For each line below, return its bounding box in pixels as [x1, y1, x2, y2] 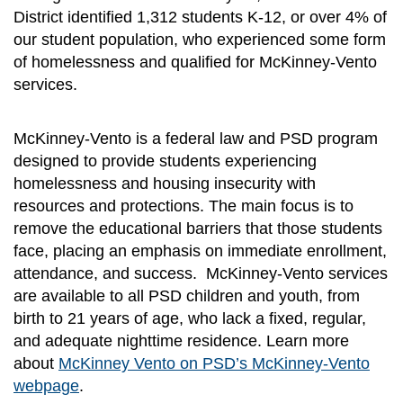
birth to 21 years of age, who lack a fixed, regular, [13, 309, 366, 328]
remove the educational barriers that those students [13, 219, 382, 238]
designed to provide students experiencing [13, 152, 317, 171]
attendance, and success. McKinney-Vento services [13, 264, 388, 283]
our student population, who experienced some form [13, 31, 386, 49]
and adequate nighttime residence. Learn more [13, 332, 349, 351]
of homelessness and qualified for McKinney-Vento [13, 53, 377, 72]
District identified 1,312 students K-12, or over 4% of [13, 8, 387, 27]
